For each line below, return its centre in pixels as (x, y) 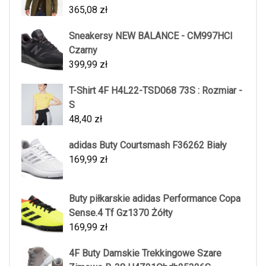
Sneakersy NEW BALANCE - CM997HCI (151, 36)
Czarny (83, 50)
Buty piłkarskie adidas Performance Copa (155, 198)
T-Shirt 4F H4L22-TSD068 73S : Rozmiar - (156, 90)
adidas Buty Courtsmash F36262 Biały (148, 145)
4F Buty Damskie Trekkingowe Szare (145, 253)
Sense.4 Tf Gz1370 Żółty (121, 213)
